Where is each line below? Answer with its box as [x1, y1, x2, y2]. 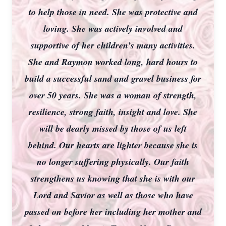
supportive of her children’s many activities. [31, 39, 195, 51]
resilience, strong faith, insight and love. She [29, 105, 197, 118]
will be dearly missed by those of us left [39, 122, 187, 135]
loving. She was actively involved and [43, 22, 183, 35]
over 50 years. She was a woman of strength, [29, 89, 197, 101]
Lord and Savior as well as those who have [33, 189, 193, 201]
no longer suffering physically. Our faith [37, 155, 189, 168]
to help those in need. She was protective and [28, 6, 198, 18]
